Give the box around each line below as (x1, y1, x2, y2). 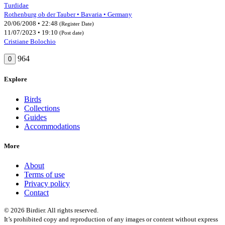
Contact (24, 188, 49, 197)
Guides (24, 113, 47, 122)
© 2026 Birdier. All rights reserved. (4, 206, 98, 214)
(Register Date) (59, 21, 94, 27)
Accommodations (24, 122, 80, 131)
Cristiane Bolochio (4, 38, 56, 46)
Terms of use (24, 170, 65, 179)
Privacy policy (24, 179, 70, 188)
